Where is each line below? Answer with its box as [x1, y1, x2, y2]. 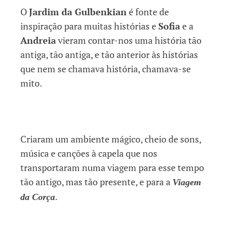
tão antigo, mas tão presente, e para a [20, 175, 173, 188]
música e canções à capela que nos [20, 147, 157, 159]
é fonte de [127, 5, 169, 18]
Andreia [20, 34, 56, 46]
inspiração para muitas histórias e [20, 19, 158, 32]
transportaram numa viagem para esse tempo [20, 161, 204, 174]
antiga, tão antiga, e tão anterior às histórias [20, 48, 198, 61]
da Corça [20, 191, 55, 202]
